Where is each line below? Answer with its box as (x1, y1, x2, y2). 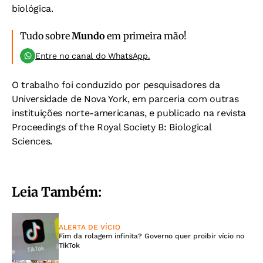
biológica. (12, 3, 53, 14)
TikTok (59, 241, 80, 249)
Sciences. (12, 136, 53, 147)
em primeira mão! (104, 30, 187, 42)
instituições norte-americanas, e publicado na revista (12, 107, 247, 119)
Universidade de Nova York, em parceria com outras (12, 93, 239, 104)
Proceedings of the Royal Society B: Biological (12, 122, 211, 133)
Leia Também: (12, 184, 102, 200)
